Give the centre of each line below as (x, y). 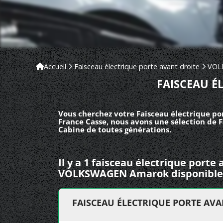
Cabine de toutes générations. (115, 129)
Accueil (55, 66)
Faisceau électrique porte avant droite (137, 66)
